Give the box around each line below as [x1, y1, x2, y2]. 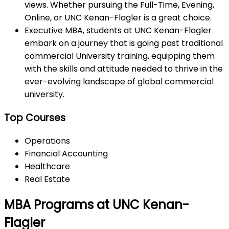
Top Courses [4, 110, 68, 125]
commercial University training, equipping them [25, 50, 215, 62]
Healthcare [25, 161, 72, 173]
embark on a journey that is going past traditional [25, 37, 223, 49]
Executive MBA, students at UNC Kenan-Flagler [25, 25, 212, 36]
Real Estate [25, 173, 70, 186]
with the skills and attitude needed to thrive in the [25, 63, 223, 75]
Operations [25, 135, 72, 147]
